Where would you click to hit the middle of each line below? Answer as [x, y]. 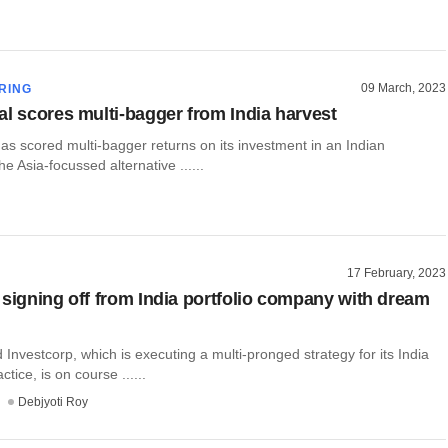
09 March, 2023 [403, 88]
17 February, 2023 [396, 273]
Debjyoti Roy [53, 401]
